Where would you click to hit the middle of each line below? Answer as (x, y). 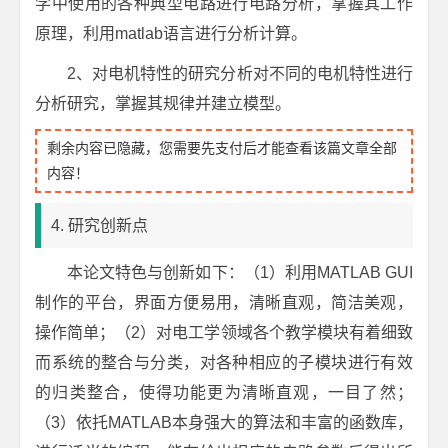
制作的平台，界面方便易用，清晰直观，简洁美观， (224, 302)
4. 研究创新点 (100, 225)
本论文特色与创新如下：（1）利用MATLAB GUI (240, 272)
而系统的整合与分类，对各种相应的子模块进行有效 (224, 362)
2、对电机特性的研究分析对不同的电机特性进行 (240, 73)
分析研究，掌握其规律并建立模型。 (163, 103)
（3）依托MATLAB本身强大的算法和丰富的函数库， (224, 422)
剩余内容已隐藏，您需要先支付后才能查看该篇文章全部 (222, 148)
